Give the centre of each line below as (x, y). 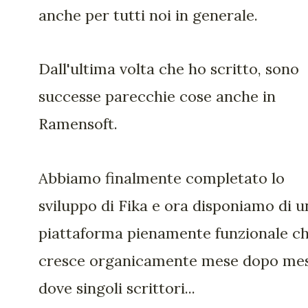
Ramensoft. (78, 124)
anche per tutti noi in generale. (148, 15)
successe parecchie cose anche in (157, 97)
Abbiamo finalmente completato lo (162, 178)
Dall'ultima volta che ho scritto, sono (169, 69)
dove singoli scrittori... (117, 288)
